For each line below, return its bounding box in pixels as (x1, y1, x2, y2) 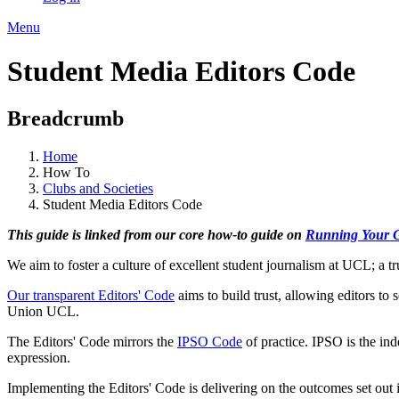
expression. (7, 349, 70, 365)
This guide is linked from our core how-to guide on (7, 226, 305, 242)
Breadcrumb (7, 107, 124, 131)
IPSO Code (177, 333, 242, 349)
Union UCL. (7, 303, 79, 319)
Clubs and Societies (43, 180, 153, 196)
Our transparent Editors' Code (7, 287, 175, 303)
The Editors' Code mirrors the (7, 333, 177, 349)
